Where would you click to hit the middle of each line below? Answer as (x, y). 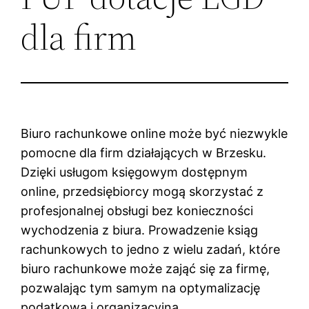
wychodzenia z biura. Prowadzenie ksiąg (140, 230)
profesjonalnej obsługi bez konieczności (137, 210)
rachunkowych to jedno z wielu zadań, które (151, 249)
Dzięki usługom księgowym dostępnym (134, 172)
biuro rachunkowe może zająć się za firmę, (146, 268)
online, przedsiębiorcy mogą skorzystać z (142, 191)
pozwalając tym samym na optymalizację (141, 288)
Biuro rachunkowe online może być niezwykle (154, 133)
